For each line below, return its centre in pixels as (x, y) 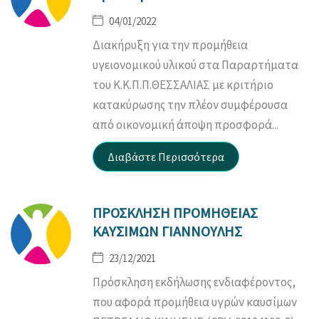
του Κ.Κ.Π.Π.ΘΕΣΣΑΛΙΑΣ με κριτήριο (183, 84)
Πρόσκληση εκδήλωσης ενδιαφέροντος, (194, 282)
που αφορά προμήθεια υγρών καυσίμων (195, 302)
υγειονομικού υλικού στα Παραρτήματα (195, 64)
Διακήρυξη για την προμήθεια (170, 45)
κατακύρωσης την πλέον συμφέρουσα (190, 104)
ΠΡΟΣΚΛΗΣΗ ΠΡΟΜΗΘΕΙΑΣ (175, 212)
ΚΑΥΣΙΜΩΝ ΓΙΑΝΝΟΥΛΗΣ (167, 231)
